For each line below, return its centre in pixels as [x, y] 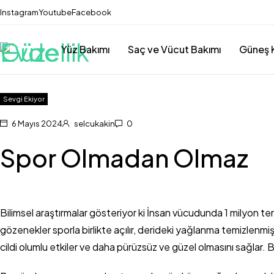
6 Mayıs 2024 [36, 124]
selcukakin [94, 124]
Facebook [91, 12]
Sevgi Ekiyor [24, 99]
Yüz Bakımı [85, 49]
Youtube [55, 12]
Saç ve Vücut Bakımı [174, 49]
